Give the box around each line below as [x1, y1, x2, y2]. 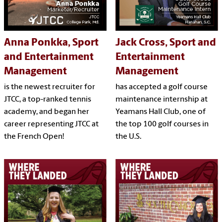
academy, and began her [4, 108, 89, 116]
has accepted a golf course [115, 83, 208, 92]
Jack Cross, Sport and [115, 38, 216, 49]
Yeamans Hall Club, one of [115, 108, 206, 116]
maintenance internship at [115, 96, 208, 104]
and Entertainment [4, 52, 94, 63]
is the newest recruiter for [4, 83, 95, 92]
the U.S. [115, 133, 141, 141]
